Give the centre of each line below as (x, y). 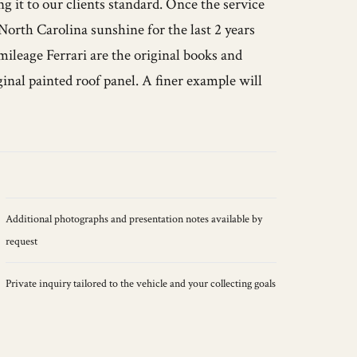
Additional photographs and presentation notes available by (133, 219)
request (21, 241)
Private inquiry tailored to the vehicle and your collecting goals (140, 284)
